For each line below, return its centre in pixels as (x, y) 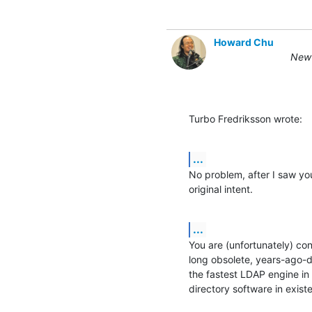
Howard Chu (244, 42)
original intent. (221, 189)
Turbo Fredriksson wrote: (245, 118)
